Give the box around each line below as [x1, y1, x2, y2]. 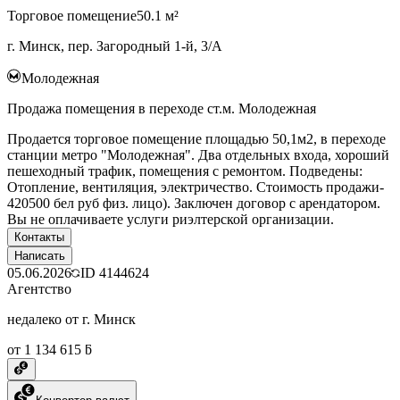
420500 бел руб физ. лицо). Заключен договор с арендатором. [7, 195, 380, 211]
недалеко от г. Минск [7, 311, 136, 327]
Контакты [14, 229, 64, 244]
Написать [14, 248, 65, 262]
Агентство [7, 280, 71, 296]
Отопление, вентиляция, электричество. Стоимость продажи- [7, 179, 384, 195]
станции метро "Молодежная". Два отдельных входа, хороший [7, 146, 389, 162]
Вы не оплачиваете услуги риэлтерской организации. [7, 211, 334, 227]
